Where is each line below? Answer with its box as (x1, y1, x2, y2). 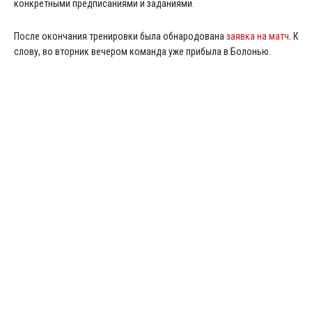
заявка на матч (226, 31, 289, 42)
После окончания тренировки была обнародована (14, 31, 226, 42)
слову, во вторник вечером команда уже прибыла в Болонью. (14, 46, 271, 57)
